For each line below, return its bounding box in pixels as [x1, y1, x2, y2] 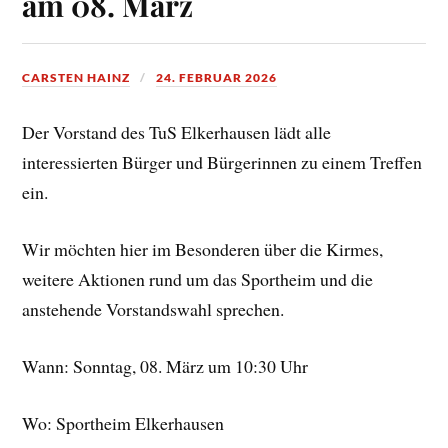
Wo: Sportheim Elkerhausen [22, 410, 225, 435]
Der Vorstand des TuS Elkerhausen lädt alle [22, 120, 332, 145]
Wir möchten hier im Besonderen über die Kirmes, [22, 237, 384, 262]
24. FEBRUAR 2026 [156, 70, 278, 86]
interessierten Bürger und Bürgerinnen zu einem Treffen [22, 150, 423, 175]
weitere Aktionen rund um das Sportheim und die [22, 267, 374, 292]
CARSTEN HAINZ [22, 70, 131, 86]
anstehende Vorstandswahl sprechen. [22, 297, 285, 322]
